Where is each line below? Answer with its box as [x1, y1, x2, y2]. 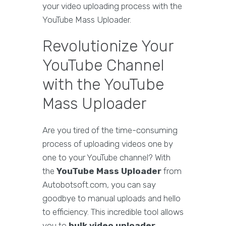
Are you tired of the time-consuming [42, 125, 178, 136]
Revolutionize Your [42, 37, 173, 56]
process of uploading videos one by [42, 139, 173, 149]
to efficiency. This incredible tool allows [42, 207, 184, 217]
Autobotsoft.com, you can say [42, 180, 156, 190]
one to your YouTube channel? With [42, 152, 171, 163]
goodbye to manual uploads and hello [42, 193, 181, 204]
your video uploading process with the [42, 1, 182, 12]
